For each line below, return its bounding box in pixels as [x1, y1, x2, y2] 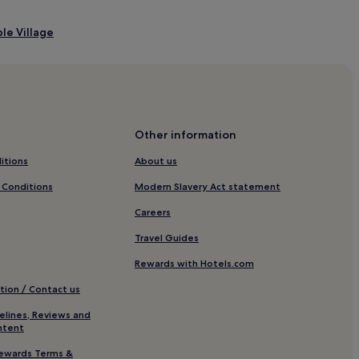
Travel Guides [135, 231, 199, 244]
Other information [135, 127, 236, 142]
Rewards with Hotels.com [135, 256, 254, 269]
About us [135, 154, 177, 167]
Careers [135, 205, 171, 218]
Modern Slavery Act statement [135, 179, 280, 192]
